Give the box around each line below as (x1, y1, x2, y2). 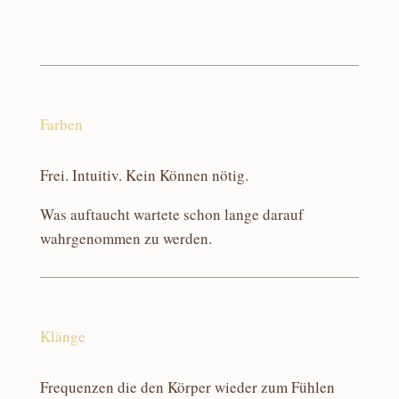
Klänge (39, 326, 85, 347)
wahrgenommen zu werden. (39, 228, 212, 249)
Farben (39, 114, 83, 135)
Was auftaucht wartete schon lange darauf (39, 204, 304, 225)
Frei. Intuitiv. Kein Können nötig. (39, 165, 248, 186)
